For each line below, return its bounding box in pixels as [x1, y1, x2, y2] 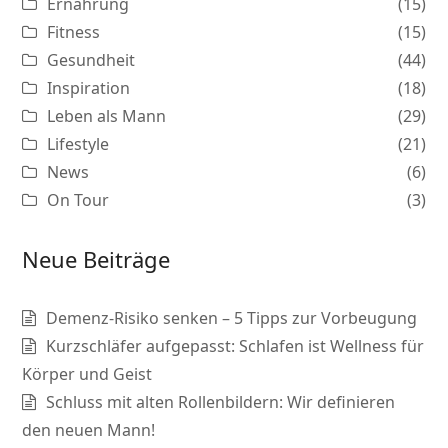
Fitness [47, 20, 101, 43]
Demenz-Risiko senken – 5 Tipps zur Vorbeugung [46, 306, 418, 329]
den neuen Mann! [22, 418, 156, 441]
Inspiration [47, 76, 131, 99]
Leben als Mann [47, 104, 167, 127]
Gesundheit [47, 48, 136, 71]
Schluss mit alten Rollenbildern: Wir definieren [46, 390, 396, 413]
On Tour [47, 188, 110, 211]
